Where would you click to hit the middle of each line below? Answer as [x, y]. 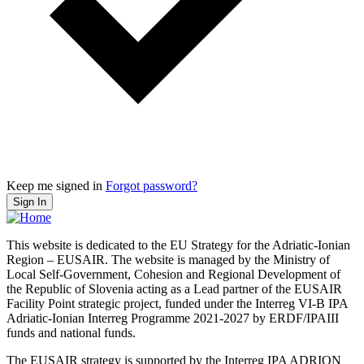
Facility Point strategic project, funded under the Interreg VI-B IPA [177, 304]
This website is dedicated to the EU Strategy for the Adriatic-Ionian [178, 245]
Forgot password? [152, 186]
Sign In [30, 202]
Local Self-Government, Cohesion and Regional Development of [173, 275]
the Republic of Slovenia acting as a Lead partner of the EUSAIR [174, 289]
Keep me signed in [54, 186]
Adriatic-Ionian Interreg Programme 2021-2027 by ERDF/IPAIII [173, 318]
